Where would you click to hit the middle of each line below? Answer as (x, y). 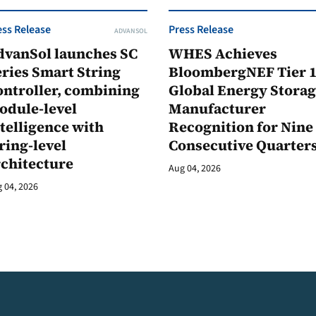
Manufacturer (217, 109)
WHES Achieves (223, 54)
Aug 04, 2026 (195, 169)
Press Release (201, 30)
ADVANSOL (131, 31)
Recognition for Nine (241, 127)
